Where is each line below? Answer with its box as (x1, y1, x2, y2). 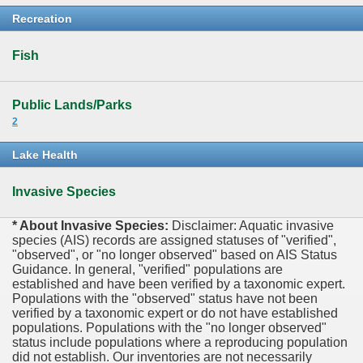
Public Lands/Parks (12, 98, 132, 113)
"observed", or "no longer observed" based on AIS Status (12, 248, 337, 263)
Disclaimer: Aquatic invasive (172, 219, 334, 233)
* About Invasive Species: (12, 219, 172, 233)
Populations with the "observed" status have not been (12, 292, 318, 306)
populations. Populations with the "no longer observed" (12, 321, 327, 335)
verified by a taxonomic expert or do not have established (12, 306, 338, 321)
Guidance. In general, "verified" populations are (12, 263, 283, 277)
